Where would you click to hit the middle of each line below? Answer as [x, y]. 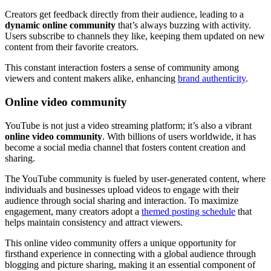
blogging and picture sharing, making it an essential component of [130, 264]
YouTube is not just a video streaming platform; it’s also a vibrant [128, 125]
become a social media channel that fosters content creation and [125, 147]
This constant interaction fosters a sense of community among [122, 68]
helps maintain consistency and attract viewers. [94, 222]
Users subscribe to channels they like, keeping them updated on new [135, 36]
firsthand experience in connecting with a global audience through [130, 253]
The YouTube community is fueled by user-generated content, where [135, 178]
